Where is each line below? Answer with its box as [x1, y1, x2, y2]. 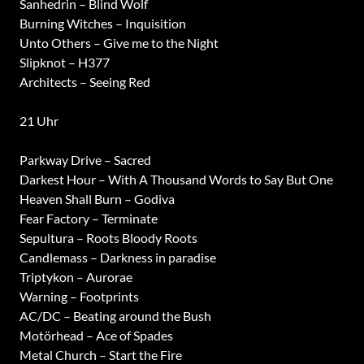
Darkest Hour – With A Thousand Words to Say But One [19, 171, 333, 187]
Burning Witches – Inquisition [19, 15, 186, 31]
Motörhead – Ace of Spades [19, 327, 173, 343]
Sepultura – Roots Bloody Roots [19, 230, 197, 245]
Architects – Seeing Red [19, 74, 150, 89]
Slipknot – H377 [19, 54, 110, 70]
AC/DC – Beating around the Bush [19, 308, 211, 323]
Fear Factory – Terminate [19, 210, 158, 226]
